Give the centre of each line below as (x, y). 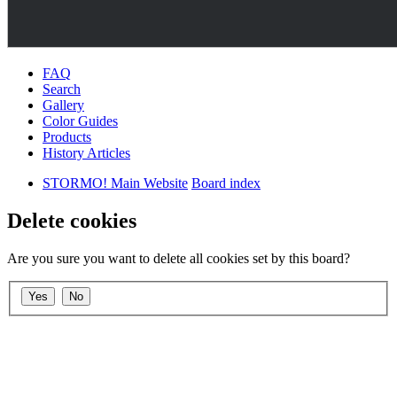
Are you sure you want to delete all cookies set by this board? (179, 258)
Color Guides (80, 121)
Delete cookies (72, 220)
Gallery (63, 105)
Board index (226, 183)
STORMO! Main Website (115, 183)
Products (67, 137)
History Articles (86, 153)
